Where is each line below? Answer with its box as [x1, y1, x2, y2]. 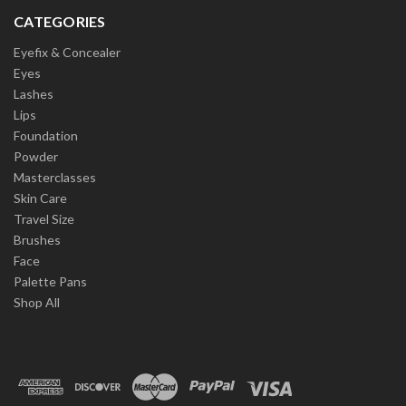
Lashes [14, 86, 53, 102]
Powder [14, 149, 58, 165]
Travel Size [14, 211, 74, 227]
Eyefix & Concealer [14, 44, 121, 61]
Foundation [14, 128, 78, 144]
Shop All [14, 295, 60, 311]
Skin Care [14, 190, 67, 207]
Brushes [14, 232, 61, 248]
